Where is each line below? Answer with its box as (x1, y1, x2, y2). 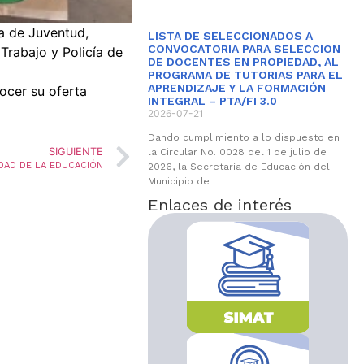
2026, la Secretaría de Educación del (147, 161, 330, 172)
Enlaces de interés (147, 195, 292, 214)
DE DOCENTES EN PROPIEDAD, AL (147, 55, 339, 68)
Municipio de (147, 175, 210, 187)
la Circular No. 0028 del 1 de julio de (147, 146, 327, 158)
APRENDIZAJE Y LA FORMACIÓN (147, 81, 326, 94)
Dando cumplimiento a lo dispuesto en (147, 132, 340, 143)
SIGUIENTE (48, 145, 103, 158)
